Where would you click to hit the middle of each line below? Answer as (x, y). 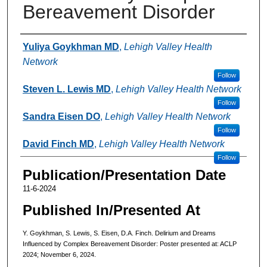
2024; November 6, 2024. (59, 254)
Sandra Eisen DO (61, 116)
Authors (44, 45)
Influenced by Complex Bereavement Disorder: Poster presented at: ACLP (129, 243)
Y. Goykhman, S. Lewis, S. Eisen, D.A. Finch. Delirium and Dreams (119, 233)
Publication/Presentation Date (124, 175)
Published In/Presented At (111, 210)
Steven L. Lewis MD (66, 89)
